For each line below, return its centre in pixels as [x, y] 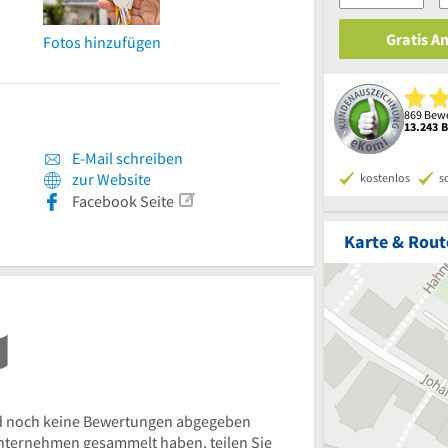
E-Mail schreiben [126, 158]
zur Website [111, 179]
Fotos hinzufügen [102, 42]
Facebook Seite [123, 201]
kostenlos [385, 177]
